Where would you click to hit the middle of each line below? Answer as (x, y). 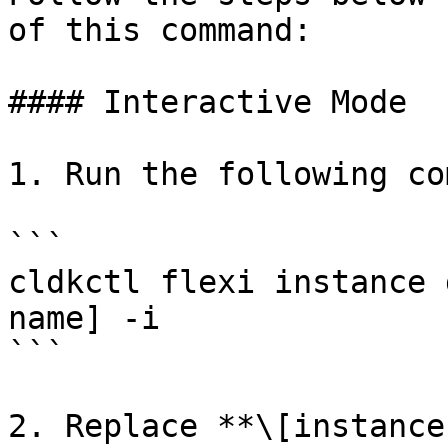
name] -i (84, 318)
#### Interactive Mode (207, 102)
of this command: (160, 30)
